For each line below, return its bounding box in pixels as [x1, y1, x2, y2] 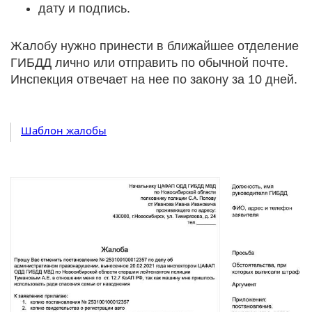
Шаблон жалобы [21, 122, 107, 137]
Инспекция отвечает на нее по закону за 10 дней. [10, 72, 297, 86]
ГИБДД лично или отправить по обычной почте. [10, 55, 288, 70]
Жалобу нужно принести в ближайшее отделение [10, 38, 299, 53]
